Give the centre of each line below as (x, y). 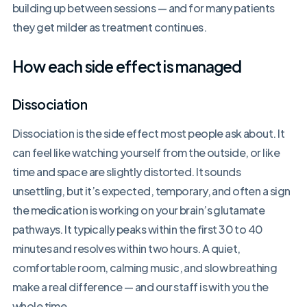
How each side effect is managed (127, 67)
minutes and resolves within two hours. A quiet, (126, 249)
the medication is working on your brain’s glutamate (138, 210)
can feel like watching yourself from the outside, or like (146, 153)
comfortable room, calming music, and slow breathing (145, 268)
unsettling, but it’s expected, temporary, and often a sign (151, 191)
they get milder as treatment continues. (109, 27)
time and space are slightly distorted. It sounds (126, 172)
